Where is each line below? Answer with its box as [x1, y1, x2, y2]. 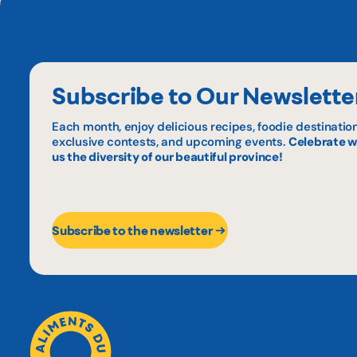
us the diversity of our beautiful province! [52, 148, 283, 165]
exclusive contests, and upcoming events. [52, 133, 289, 150]
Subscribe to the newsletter [52, 222, 214, 238]
